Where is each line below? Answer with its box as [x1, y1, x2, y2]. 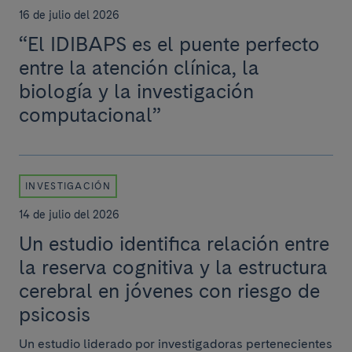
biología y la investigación [19, 79, 254, 103]
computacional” [19, 103, 161, 126]
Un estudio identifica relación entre [19, 232, 329, 255]
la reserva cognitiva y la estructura [19, 255, 328, 279]
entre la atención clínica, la [19, 56, 259, 79]
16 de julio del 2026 [19, 9, 119, 21]
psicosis [19, 302, 90, 326]
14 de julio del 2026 [19, 208, 119, 221]
